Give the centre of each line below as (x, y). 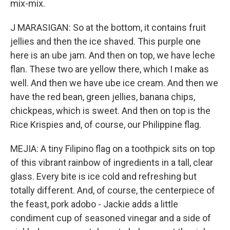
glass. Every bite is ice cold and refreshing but (103, 176)
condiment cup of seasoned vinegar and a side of (111, 218)
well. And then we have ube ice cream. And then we (114, 83)
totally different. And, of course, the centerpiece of (113, 190)
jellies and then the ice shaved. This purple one (106, 41)
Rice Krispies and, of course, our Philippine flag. (106, 124)
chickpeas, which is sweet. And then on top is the (110, 111)
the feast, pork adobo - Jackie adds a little (94, 204)
